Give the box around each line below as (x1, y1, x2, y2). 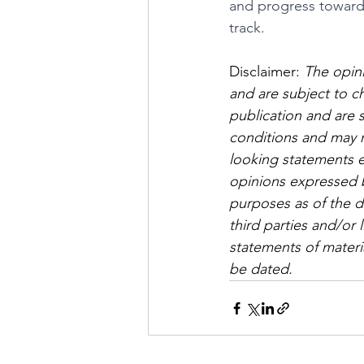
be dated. (229, 260, 292, 278)
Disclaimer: (229, 63, 304, 80)
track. (229, 19, 265, 37)
